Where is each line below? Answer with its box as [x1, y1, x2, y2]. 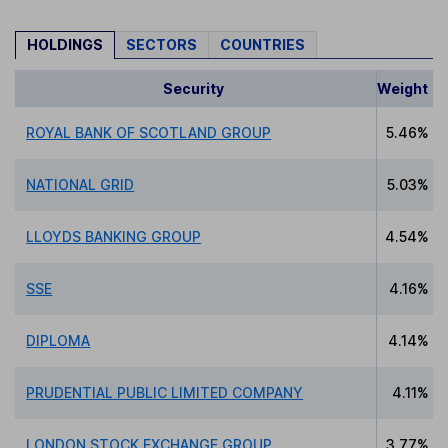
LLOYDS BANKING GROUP [26, 227, 202, 245]
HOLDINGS [27, 35, 103, 53]
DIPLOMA [26, 331, 91, 349]
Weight [377, 79, 429, 97]
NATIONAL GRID [26, 175, 135, 193]
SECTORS [126, 35, 197, 53]
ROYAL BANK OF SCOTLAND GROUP [26, 123, 272, 141]
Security [162, 79, 224, 97]
